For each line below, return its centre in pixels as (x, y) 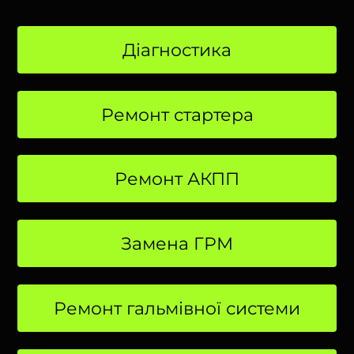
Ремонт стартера (177, 115)
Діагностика (177, 50)
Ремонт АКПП (177, 179)
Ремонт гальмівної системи (177, 308)
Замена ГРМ (177, 244)
